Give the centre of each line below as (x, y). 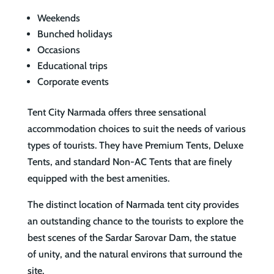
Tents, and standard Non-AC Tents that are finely (129, 162)
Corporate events (73, 82)
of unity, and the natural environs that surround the (135, 254)
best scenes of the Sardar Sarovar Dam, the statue (131, 238)
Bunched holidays (75, 34)
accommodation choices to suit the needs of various (136, 129)
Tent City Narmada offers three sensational (117, 113)
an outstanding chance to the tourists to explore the (135, 221)
